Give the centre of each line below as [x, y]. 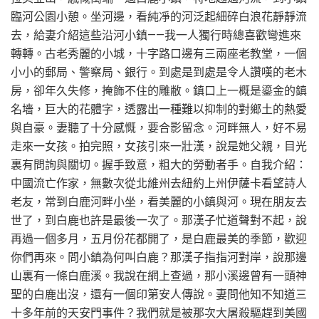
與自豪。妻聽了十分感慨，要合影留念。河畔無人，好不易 [159, 127]
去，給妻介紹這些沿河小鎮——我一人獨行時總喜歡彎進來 [156, 35]
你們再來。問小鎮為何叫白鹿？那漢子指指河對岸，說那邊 [159, 257]
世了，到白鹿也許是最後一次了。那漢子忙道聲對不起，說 [159, 220]
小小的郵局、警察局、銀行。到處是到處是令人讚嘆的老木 [159, 72]
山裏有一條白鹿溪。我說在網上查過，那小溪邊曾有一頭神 [159, 276]
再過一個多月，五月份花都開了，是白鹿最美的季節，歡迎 [159, 239]
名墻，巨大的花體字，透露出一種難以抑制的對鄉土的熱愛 [159, 109]
